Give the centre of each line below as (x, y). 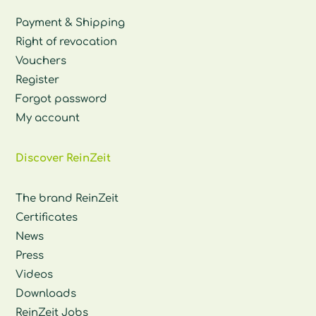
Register (38, 80)
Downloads (46, 293)
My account (48, 118)
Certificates (47, 217)
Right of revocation (67, 42)
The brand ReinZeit (67, 198)
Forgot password (62, 99)
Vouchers (41, 61)
